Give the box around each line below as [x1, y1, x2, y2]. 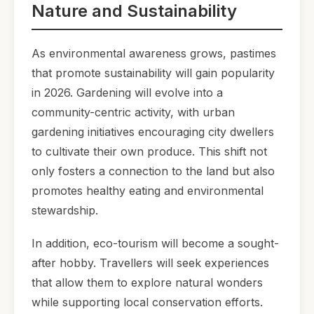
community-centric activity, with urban [32, 104, 235, 119]
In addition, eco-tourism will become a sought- [32, 236, 279, 251]
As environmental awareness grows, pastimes [32, 46, 276, 60]
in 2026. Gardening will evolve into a [32, 85, 223, 100]
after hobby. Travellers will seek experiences [32, 256, 269, 271]
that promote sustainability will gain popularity [32, 65, 275, 80]
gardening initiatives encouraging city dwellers [32, 124, 274, 139]
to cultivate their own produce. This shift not [32, 144, 267, 158]
